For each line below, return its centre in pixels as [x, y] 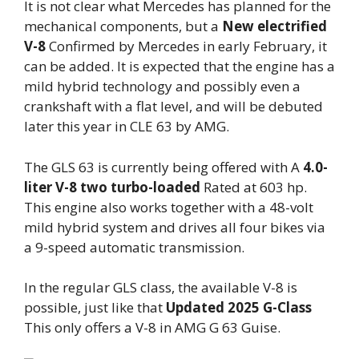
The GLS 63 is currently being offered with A [163, 167]
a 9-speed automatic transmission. [134, 247]
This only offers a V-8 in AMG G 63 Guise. [152, 327]
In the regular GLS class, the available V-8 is [161, 287]
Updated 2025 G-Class [239, 307]
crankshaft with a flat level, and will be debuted [173, 106]
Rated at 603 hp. [254, 187]
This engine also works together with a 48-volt [169, 207]
